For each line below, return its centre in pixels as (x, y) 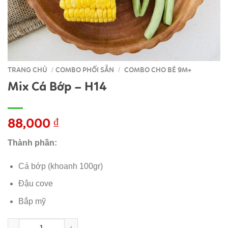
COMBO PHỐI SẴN (85, 70)
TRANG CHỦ (27, 70)
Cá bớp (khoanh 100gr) (60, 166)
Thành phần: (32, 142)
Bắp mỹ (32, 201)
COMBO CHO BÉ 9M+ (158, 70)
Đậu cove (35, 184)
